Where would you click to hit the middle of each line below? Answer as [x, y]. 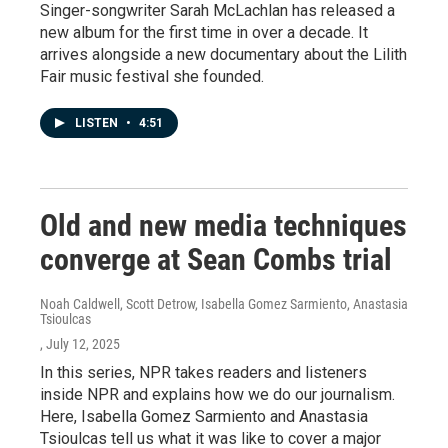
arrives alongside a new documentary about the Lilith [223, 54]
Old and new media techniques [223, 225]
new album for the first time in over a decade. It [204, 32]
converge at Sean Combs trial [216, 259]
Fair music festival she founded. [152, 76]
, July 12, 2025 [80, 343]
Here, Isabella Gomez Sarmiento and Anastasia [204, 416]
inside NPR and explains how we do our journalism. [217, 394]
